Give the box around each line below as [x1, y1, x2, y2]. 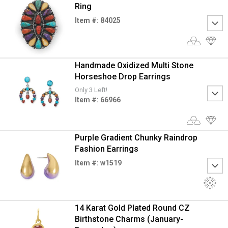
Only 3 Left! [74, 86, 107, 94]
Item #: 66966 [74, 96, 121, 104]
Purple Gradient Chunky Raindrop [74, 132, 197, 142]
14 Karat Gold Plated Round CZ [74, 203, 190, 213]
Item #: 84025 [74, 16, 121, 24]
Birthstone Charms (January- [74, 214, 183, 224]
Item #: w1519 [74, 158, 122, 167]
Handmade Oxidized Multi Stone [74, 61, 193, 70]
